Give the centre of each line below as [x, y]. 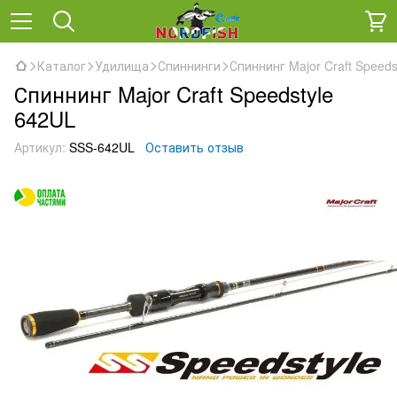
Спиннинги [189, 66]
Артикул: [40, 147]
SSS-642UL [100, 147]
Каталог [62, 66]
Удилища [122, 66]
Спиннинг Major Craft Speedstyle [174, 93]
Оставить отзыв [195, 147]
